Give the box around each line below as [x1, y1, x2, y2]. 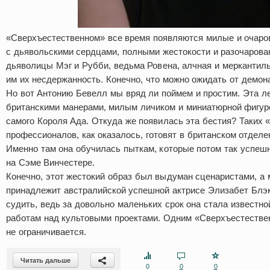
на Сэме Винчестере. [6, 157, 95, 168]
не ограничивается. [6, 227, 86, 237]
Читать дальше [20, 257, 71, 264]
